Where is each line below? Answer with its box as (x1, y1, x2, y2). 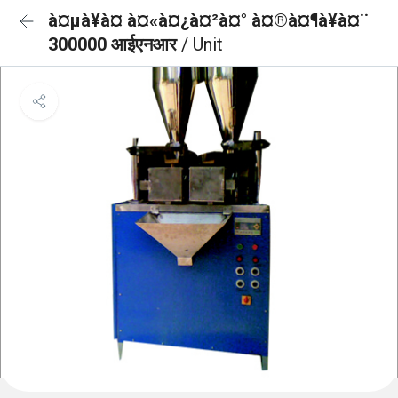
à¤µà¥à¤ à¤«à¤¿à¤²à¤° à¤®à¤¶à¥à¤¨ (48, 10, 369, 31)
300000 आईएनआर (48, 34, 181, 55)
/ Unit (181, 34, 223, 55)
